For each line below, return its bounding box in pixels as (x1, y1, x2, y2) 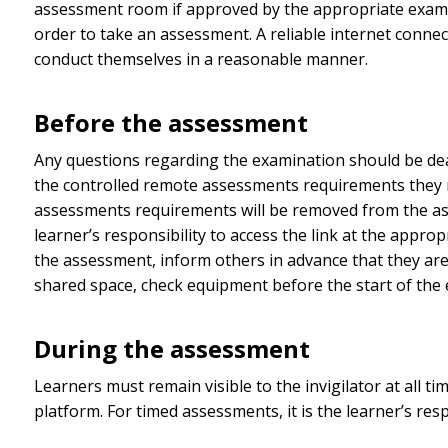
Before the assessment (33, 105, 308, 139)
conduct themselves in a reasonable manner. (33, 48, 368, 71)
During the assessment (33, 331, 310, 365)
